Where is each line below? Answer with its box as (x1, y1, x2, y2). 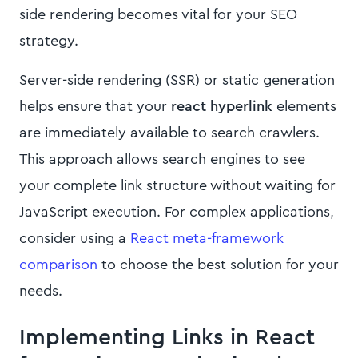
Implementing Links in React (19, 326, 315, 348)
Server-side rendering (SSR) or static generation (19, 73, 335, 87)
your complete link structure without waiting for (19, 178, 336, 193)
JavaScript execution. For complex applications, (19, 205, 334, 219)
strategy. (19, 34, 78, 48)
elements (272, 99, 336, 113)
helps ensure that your (19, 99, 171, 113)
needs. (19, 284, 62, 298)
